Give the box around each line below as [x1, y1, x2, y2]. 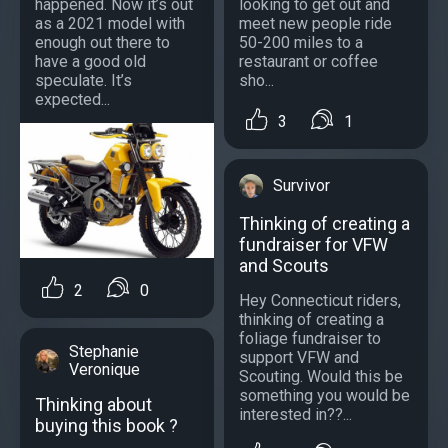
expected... [35, 89, 110, 109]
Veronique [69, 359, 140, 379]
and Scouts [239, 254, 329, 276]
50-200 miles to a [239, 32, 363, 52]
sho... [239, 70, 274, 90]
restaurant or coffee [239, 51, 378, 71]
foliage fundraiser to [239, 328, 381, 348]
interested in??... [239, 404, 352, 424]
